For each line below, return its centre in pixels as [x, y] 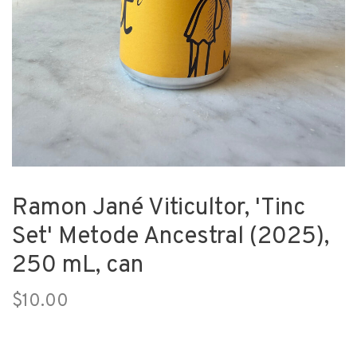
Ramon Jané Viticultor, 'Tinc [159, 209]
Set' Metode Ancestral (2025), [171, 237]
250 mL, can [78, 266]
